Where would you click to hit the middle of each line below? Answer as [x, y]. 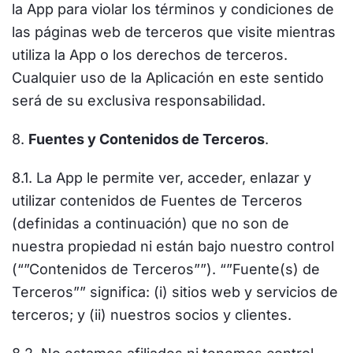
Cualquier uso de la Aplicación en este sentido [168, 78]
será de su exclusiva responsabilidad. [139, 100]
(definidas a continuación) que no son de [150, 223]
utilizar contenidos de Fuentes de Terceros [157, 201]
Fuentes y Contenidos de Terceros [147, 139]
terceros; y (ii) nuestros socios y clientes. [152, 315]
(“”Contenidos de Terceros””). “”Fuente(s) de [166, 269]
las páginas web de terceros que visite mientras [174, 32]
